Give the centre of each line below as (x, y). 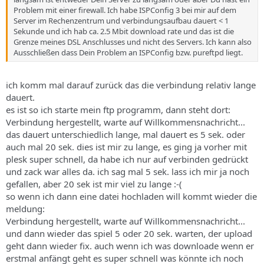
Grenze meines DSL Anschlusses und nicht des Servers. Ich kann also (133, 42)
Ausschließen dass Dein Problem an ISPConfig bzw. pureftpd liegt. (128, 52)
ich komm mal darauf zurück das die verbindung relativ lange (131, 85)
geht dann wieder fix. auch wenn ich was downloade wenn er (130, 245)
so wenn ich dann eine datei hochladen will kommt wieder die (131, 196)
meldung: (25, 208)
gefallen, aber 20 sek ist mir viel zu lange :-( (94, 184)
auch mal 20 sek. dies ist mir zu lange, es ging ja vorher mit (126, 146)
